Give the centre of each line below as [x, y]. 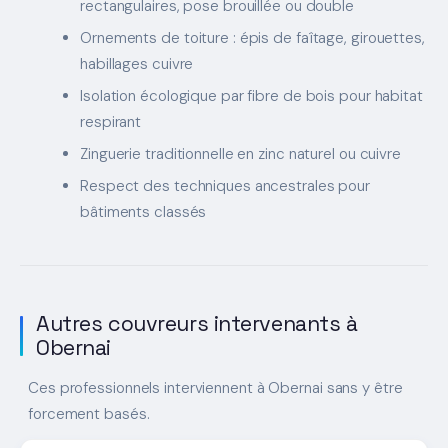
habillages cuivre [137, 64]
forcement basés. [89, 414]
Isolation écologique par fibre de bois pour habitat [251, 96]
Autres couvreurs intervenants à [197, 324]
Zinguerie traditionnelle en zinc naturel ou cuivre [240, 154]
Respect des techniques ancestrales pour [225, 186]
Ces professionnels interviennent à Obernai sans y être [215, 388]
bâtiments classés [143, 212]
